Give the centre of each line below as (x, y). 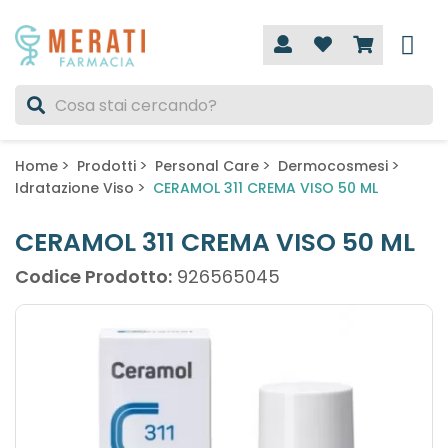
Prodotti (106, 165)
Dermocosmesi (333, 165)
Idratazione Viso (74, 187)
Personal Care (207, 165)
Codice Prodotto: (93, 276)
